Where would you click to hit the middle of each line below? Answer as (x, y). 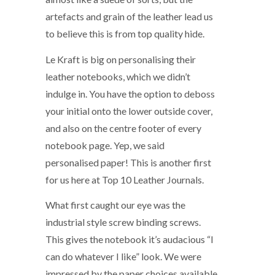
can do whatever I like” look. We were (123, 256)
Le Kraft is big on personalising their (121, 59)
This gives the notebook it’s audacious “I (130, 239)
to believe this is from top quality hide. (125, 34)
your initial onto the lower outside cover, (129, 110)
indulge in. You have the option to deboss (130, 93)
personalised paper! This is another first (128, 162)
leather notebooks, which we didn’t (118, 76)
